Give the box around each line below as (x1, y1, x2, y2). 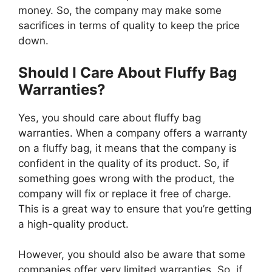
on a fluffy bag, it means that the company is (18, 141, 237, 154)
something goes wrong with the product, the (18, 172, 234, 185)
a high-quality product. (18, 217, 129, 230)
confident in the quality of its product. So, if (18, 157, 229, 169)
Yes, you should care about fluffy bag (18, 111, 201, 124)
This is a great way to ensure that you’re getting (18, 202, 251, 215)
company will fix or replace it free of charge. (18, 187, 231, 200)
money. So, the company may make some (18, 4, 222, 17)
